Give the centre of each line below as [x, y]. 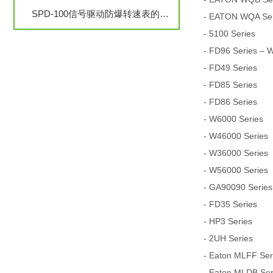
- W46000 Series [236, 136]
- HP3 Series [228, 221]
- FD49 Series [230, 68]
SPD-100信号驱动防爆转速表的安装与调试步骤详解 [164, 14]
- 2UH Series [228, 238]
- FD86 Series [230, 102]
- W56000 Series [236, 170]
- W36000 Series [236, 153]
